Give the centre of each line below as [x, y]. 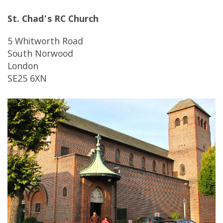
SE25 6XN [27, 80]
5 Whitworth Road [45, 43]
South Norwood [40, 55]
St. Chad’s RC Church [53, 20]
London [23, 67]
